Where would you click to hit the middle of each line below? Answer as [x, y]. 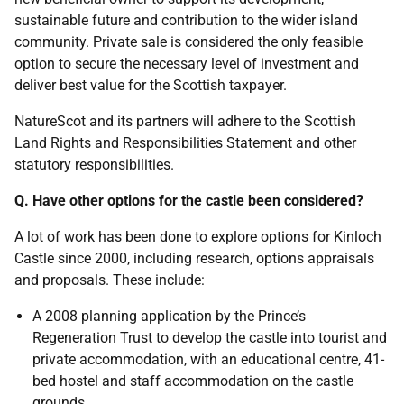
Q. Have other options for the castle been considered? [189, 201]
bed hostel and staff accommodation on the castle [193, 381]
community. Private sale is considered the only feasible [188, 42]
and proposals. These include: [110, 280]
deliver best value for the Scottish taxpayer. [151, 85]
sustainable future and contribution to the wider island [186, 20]
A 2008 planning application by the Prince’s [169, 316]
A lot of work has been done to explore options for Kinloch [198, 237]
